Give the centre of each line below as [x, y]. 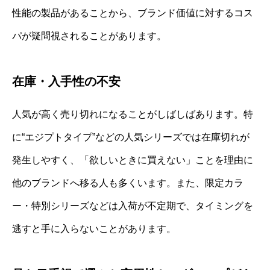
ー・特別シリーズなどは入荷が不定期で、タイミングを [133, 206]
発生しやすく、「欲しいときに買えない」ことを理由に [133, 160]
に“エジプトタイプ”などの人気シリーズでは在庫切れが [131, 137]
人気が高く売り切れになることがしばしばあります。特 [133, 114]
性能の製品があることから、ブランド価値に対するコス [133, 13]
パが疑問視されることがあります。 [89, 36]
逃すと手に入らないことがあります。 [94, 228]
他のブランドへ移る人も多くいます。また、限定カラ [128, 183]
